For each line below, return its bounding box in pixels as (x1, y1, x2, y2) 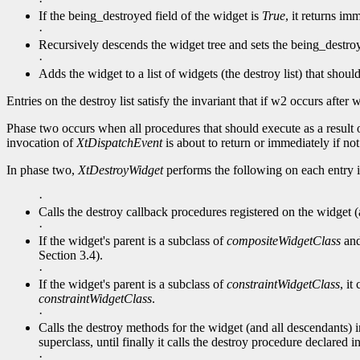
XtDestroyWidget (78, 163, 163, 178)
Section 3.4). (39, 248, 103, 263)
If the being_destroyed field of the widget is (39, 9, 262, 23)
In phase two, (6, 163, 78, 178)
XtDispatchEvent (76, 136, 162, 150)
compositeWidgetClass (227, 234, 341, 248)
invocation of (6, 136, 76, 150)
